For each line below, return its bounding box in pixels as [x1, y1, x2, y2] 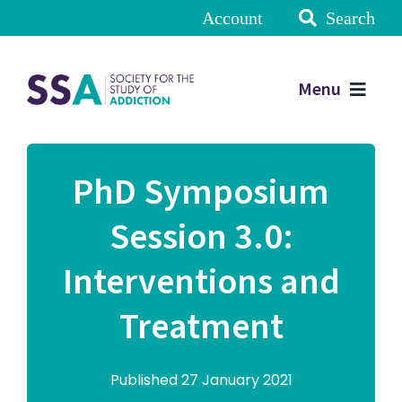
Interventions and [62, 257, 340, 308]
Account [202, 8, 264, 28]
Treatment [118, 301, 284, 353]
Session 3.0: [109, 212, 293, 263]
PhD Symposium [73, 167, 329, 218]
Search [326, 8, 376, 28]
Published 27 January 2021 [109, 370, 293, 390]
